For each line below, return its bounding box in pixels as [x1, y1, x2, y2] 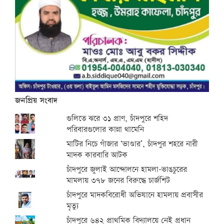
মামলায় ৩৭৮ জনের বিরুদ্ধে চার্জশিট [66, 175, 170, 187]
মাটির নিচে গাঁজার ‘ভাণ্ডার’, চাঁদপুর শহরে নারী [66, 138, 198, 150]
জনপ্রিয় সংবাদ [15, 95, 57, 107]
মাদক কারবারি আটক [66, 149, 128, 161]
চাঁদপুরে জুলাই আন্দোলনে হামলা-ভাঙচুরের [66, 164, 187, 176]
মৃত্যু [66, 200, 79, 212]
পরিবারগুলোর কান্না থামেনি [66, 124, 144, 136]
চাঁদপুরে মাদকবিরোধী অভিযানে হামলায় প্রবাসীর [66, 189, 203, 201]
